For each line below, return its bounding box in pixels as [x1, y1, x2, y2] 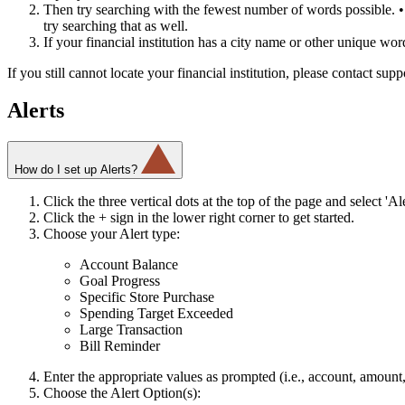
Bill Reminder [80, 338, 160, 354]
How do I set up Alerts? [14, 163, 137, 177]
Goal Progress [80, 273, 160, 289]
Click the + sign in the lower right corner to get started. [43, 210, 354, 226]
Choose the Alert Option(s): [43, 385, 201, 401]
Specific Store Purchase [80, 289, 214, 306]
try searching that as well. [43, 17, 188, 33]
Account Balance [80, 257, 178, 273]
